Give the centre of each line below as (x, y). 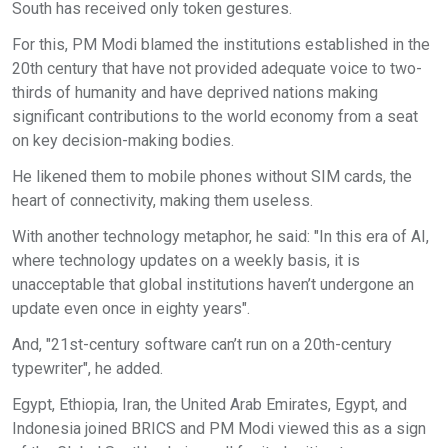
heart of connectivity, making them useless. (162, 201)
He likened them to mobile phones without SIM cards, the (212, 177)
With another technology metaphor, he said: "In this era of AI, (220, 237)
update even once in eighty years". (131, 309)
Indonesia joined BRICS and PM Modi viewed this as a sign (219, 429)
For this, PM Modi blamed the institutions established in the (221, 45)
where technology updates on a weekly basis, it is (186, 261)
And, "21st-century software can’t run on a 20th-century (202, 345)
